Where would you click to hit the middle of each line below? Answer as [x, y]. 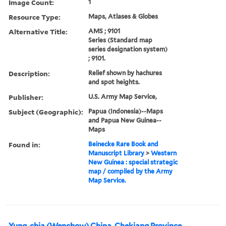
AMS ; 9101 [104, 31]
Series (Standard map [121, 40]
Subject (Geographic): [46, 111]
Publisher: [26, 97]
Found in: [24, 144]
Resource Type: [35, 17]
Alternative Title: [38, 31]
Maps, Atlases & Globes [123, 16]
